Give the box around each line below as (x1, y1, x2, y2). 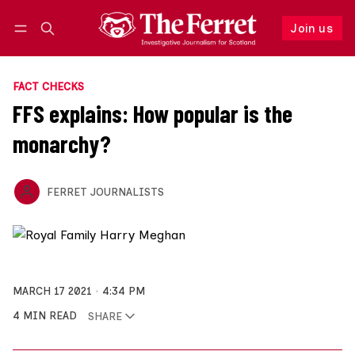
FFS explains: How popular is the (13, 99, 292, 128)
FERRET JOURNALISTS (46, 185, 164, 198)
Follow (224, 36, 261, 52)
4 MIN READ (13, 309, 77, 323)
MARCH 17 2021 (13, 284, 92, 298)
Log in (28, 38, 59, 51)
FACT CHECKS (13, 80, 84, 94)
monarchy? (13, 129, 111, 158)
